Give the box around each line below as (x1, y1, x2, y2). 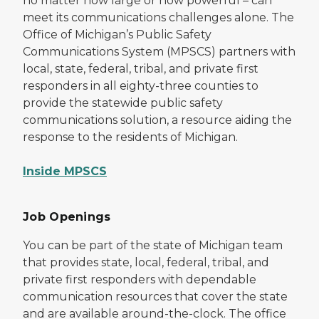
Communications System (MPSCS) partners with (23, 45, 296, 59)
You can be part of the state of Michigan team (23, 239, 283, 253)
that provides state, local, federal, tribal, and (23, 256, 269, 270)
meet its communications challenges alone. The (23, 11, 294, 25)
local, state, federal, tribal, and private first (23, 62, 258, 76)
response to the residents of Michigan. (23, 130, 238, 145)
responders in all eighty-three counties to (23, 79, 258, 93)
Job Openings (23, 210, 115, 224)
